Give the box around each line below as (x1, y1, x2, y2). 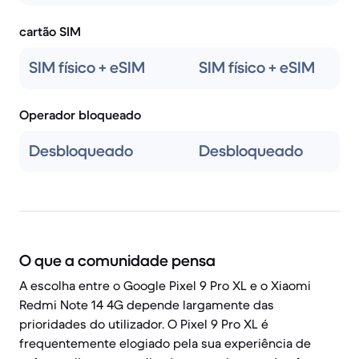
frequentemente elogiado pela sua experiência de (19, 335, 311, 351)
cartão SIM (19, 23, 81, 39)
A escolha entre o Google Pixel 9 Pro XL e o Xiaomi (19, 277, 311, 293)
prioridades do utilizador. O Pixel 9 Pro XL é (19, 316, 268, 332)
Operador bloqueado (19, 107, 141, 123)
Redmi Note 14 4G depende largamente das (19, 296, 274, 313)
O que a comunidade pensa (19, 251, 216, 271)
